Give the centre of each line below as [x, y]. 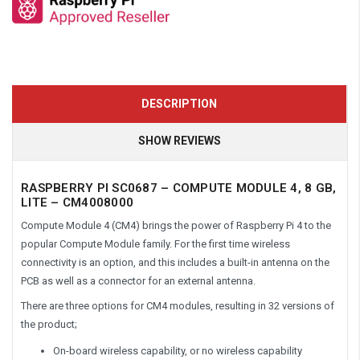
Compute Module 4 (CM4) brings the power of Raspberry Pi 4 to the [176, 225]
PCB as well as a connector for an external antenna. [138, 280]
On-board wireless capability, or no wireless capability [178, 350]
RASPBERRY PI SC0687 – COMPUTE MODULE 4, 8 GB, [179, 188]
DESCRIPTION [179, 103]
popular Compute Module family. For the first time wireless [155, 243]
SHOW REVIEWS [179, 140]
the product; [49, 324]
